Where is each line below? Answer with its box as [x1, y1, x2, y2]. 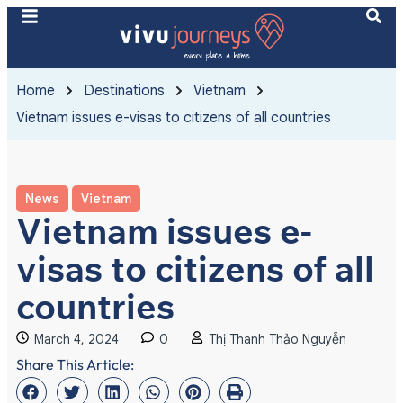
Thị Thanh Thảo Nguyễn [209, 331, 346, 348]
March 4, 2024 [34, 331, 119, 348]
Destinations [84, 82, 165, 101]
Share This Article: [16, 355, 134, 374]
